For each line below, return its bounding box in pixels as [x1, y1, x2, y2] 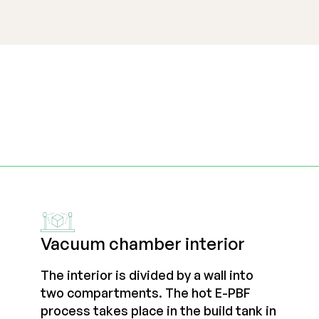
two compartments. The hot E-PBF [41, 284, 251, 300]
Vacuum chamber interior [41, 232, 246, 254]
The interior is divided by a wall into [41, 266, 254, 283]
